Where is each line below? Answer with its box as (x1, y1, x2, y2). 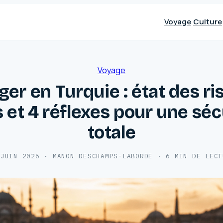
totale (87, 122, 136, 143)
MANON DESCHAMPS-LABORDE (52, 152, 153, 160)
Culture (193, 16, 222, 27)
